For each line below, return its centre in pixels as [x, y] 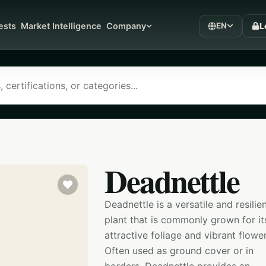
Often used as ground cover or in [179, 251]
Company [126, 26]
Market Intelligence [61, 26]
